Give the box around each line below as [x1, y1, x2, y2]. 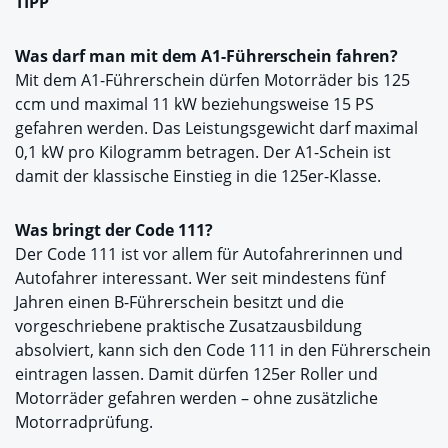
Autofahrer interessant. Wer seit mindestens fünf [15, 266, 385, 289]
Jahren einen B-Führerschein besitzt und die [15, 290, 344, 313]
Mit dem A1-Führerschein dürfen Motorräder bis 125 [15, 68, 410, 91]
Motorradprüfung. [15, 410, 153, 433]
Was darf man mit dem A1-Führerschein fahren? [15, 44, 398, 67]
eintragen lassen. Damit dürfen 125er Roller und [15, 362, 378, 385]
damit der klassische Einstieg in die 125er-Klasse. [15, 164, 381, 187]
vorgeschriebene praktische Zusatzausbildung [15, 314, 362, 337]
